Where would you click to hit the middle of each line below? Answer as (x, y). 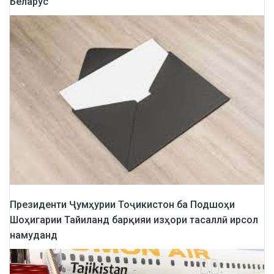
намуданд (34, 235)
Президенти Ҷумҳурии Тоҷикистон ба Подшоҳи (122, 205)
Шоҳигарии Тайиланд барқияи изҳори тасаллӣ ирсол (134, 220)
